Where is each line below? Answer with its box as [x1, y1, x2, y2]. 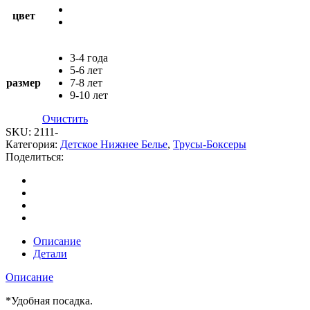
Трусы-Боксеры [173, 138, 246, 150]
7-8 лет [70, 76, 102, 89]
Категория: [6, 138, 60, 150]
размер [6, 76, 41, 89]
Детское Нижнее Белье [60, 138, 167, 150]
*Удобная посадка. [6, 294, 93, 307]
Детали [33, 247, 67, 259]
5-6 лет [70, 64, 102, 76]
